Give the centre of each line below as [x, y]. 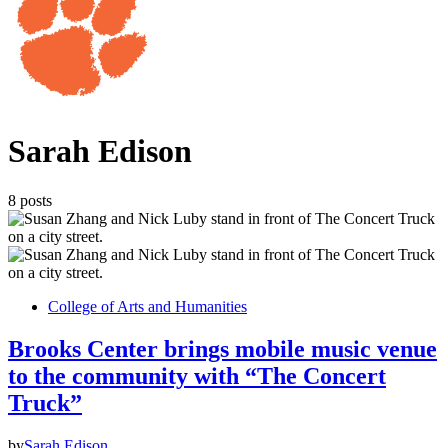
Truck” [45, 402]
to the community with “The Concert [197, 375]
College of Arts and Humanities [147, 306]
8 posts [30, 200]
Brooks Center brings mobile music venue [222, 348]
